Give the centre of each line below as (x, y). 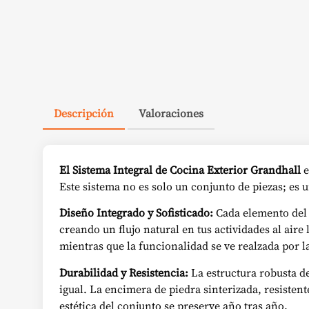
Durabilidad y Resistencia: (124, 272)
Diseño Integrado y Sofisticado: (136, 213)
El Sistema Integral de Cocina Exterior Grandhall (180, 169)
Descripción (84, 113)
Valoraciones (171, 113)
